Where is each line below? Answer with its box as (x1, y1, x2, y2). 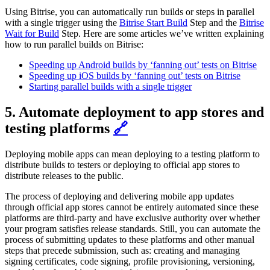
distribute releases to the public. (5, 170, 124, 181)
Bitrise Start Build (119, 17, 187, 28)
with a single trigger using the (5, 17, 119, 28)
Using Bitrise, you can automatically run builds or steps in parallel (5, 6, 254, 17)
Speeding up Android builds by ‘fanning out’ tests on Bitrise (29, 59, 257, 70)
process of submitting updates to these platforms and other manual (5, 234, 254, 245)
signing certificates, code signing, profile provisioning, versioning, (5, 256, 255, 266)
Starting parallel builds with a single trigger (29, 81, 192, 92)
